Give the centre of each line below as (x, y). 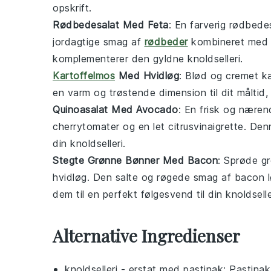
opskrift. (72, 8)
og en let (144, 126)
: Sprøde (240, 160)
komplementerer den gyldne (120, 59)
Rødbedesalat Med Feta (111, 25)
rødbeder (166, 42)
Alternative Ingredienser (146, 236)
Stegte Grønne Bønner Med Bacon (135, 160)
